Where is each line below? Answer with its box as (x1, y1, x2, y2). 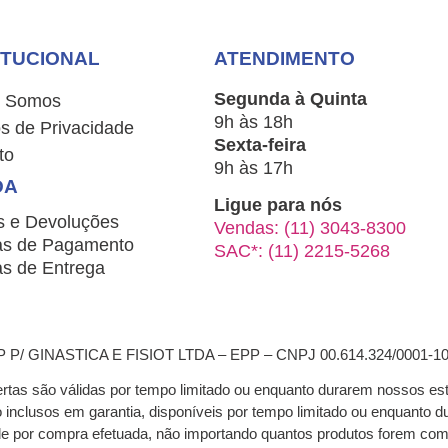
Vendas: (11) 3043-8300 (213, 218, 406, 239)
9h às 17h (213, 157, 293, 178)
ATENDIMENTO (213, 48, 355, 70)
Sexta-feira (213, 134, 306, 155)
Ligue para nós (213, 195, 342, 216)
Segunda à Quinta (213, 88, 367, 109)
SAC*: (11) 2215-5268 (213, 241, 390, 262)
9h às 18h (213, 111, 293, 132)
